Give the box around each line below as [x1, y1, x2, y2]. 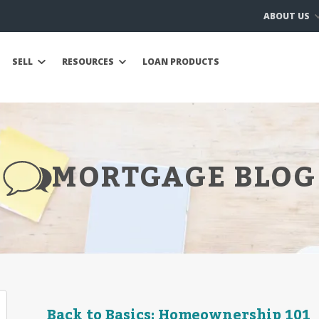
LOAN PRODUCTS [142, 56, 219, 68]
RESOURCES [61, 56, 116, 68]
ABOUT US [263, 9, 312, 22]
